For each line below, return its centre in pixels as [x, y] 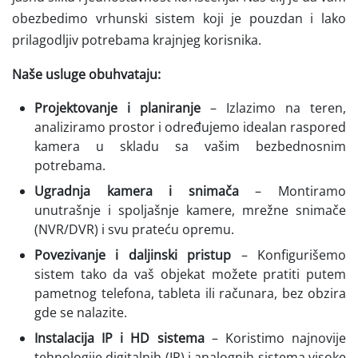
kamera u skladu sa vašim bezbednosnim [190, 146]
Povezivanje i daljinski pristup [133, 255]
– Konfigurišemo [289, 255]
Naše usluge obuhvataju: [86, 74]
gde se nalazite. [81, 312]
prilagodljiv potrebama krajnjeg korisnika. [137, 40]
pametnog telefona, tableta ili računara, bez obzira [190, 293]
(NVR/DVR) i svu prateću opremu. [134, 229]
